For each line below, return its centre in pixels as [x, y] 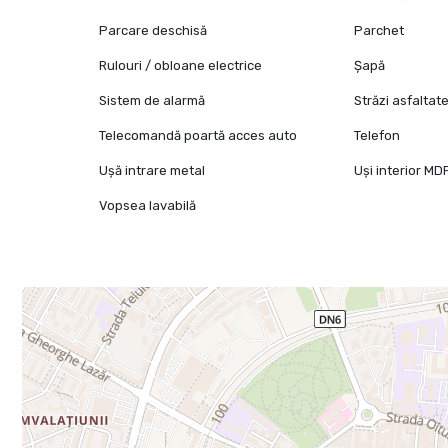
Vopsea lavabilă [148, 206]
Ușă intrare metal [152, 171]
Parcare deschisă [153, 31]
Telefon [377, 136]
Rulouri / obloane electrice [181, 66]
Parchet [379, 31]
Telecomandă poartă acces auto [198, 136]
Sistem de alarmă [152, 101]
